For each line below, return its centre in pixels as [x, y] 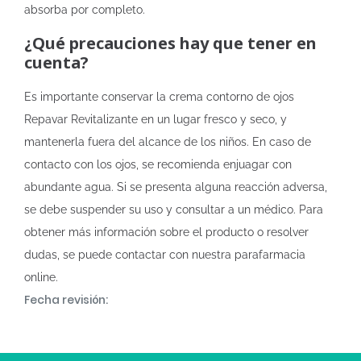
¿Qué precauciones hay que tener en [170, 43]
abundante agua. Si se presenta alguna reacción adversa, [176, 187]
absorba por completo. [85, 10]
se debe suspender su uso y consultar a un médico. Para [174, 210]
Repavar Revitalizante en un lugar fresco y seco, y [156, 119]
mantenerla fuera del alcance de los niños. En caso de [168, 142]
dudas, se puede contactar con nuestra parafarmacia [165, 255]
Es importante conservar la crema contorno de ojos [159, 97]
